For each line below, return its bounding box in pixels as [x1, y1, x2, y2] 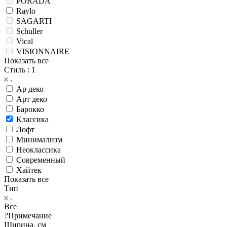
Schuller [16, 45, 43, 54]
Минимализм [16, 153, 62, 162]
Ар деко [16, 102, 44, 111]
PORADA [16, 14, 51, 23]
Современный [16, 173, 65, 182]
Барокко [16, 123, 44, 132]
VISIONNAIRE [16, 65, 69, 74]
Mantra [16, 4, 39, 13]
